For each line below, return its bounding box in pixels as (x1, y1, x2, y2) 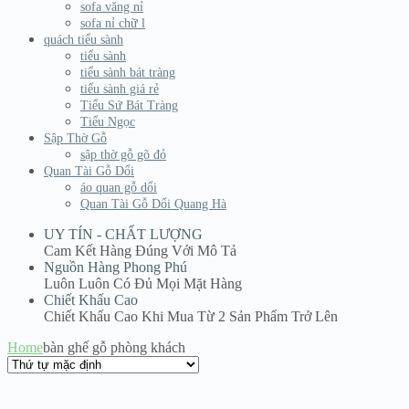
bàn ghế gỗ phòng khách (43, 340, 185, 356)
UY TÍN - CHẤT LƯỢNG (44, 226, 203, 243)
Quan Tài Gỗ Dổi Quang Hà (80, 197, 226, 212)
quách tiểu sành (44, 33, 123, 47)
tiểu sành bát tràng (80, 66, 175, 80)
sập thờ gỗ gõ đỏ (80, 148, 166, 163)
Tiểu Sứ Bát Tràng (80, 99, 178, 113)
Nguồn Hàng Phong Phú (44, 259, 187, 276)
